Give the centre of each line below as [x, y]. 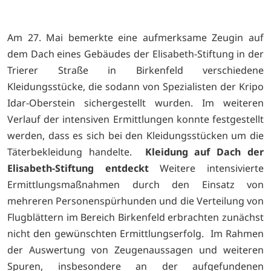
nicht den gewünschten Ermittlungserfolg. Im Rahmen [135, 233]
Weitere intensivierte [206, 168]
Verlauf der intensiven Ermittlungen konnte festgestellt [135, 119]
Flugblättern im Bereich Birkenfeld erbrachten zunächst [135, 217]
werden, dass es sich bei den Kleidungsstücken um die [135, 135]
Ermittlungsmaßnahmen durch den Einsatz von [135, 184]
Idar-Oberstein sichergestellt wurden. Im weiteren [135, 103]
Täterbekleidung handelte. [73, 152]
